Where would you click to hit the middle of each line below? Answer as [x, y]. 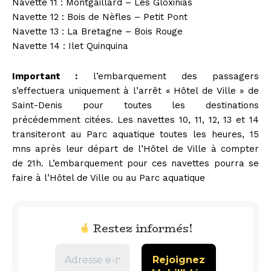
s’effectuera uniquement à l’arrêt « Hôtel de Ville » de [135, 90]
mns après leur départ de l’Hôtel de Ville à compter [135, 149]
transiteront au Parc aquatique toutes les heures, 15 [135, 134]
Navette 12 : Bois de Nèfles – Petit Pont [100, 17]
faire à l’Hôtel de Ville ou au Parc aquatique [109, 178]
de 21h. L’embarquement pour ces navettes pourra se [135, 163]
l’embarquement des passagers [168, 76]
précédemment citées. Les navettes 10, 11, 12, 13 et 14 [135, 119]
